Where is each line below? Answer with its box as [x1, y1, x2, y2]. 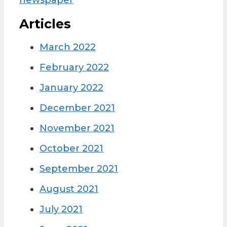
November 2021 [40, 123, 115, 134]
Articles [19, 16, 71, 31]
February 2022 [40, 62, 109, 73]
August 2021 [40, 183, 98, 195]
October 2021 [40, 143, 103, 155]
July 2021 [40, 204, 83, 215]
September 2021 [40, 163, 118, 175]
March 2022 [40, 42, 96, 53]
